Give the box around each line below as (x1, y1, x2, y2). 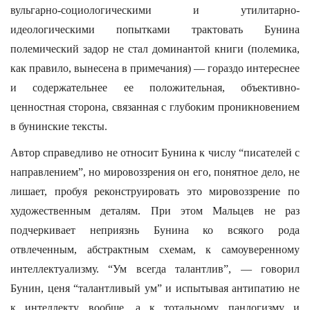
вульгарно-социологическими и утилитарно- (10, 4, 300, 16)
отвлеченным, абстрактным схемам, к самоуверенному (10, 244, 300, 255)
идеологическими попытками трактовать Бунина (10, 24, 300, 35)
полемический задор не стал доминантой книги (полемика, (10, 43, 300, 55)
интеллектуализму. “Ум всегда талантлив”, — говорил (10, 263, 300, 275)
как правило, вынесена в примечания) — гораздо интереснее (10, 62, 300, 74)
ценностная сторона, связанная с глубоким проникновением (10, 101, 300, 113)
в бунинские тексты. (10, 120, 107, 132)
